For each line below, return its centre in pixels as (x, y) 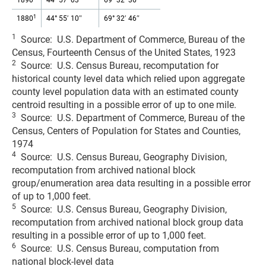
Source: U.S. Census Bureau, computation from (118, 248)
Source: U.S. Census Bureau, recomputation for (117, 66)
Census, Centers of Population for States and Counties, (126, 131)
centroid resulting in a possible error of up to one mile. (124, 105)
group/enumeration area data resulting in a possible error (131, 183)
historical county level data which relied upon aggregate (128, 79)
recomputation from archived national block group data (128, 222)
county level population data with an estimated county (125, 92)
